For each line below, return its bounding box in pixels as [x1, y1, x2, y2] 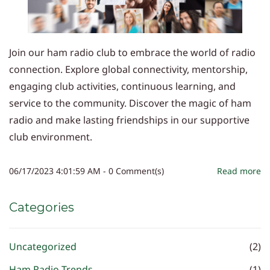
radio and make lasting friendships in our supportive [9, 113, 250, 127]
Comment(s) [113, 165, 164, 177]
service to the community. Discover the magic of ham [9, 96, 251, 110]
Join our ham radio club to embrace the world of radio [9, 45, 256, 59]
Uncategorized [9, 239, 77, 253]
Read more [217, 165, 261, 177]
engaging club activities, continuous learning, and [9, 79, 236, 93]
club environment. [9, 130, 92, 143]
